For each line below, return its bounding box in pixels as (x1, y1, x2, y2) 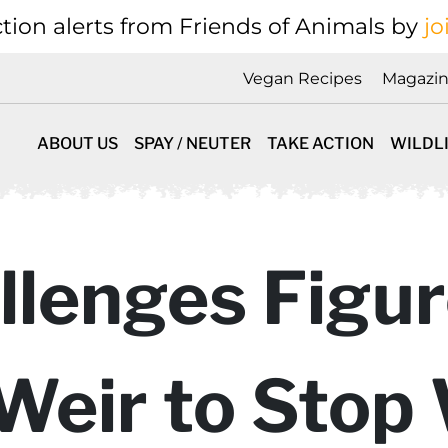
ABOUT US (37, 134, 118, 153)
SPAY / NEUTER (134, 134, 251, 153)
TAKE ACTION (267, 134, 374, 153)
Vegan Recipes (243, 69, 362, 89)
